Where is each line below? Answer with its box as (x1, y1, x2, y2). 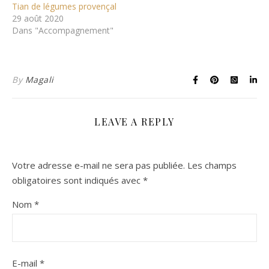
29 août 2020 (12, 12, 64, 24)
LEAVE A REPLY (94, 115, 175, 128)
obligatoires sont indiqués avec (12, 174, 143, 186)
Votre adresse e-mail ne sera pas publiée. (12, 159, 185, 171)
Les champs (187, 159, 237, 171)
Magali (25, 73, 54, 85)
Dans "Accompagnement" (12, 24, 113, 36)
